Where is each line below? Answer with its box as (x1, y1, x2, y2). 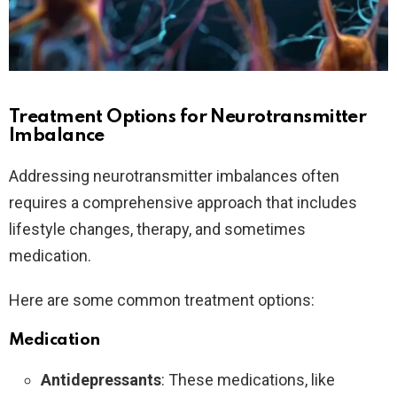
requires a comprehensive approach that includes (9, 192, 357, 212)
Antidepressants (41, 370, 161, 389)
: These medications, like (161, 370, 335, 389)
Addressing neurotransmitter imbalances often (9, 166, 339, 185)
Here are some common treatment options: (9, 290, 315, 309)
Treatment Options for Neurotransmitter (9, 107, 367, 127)
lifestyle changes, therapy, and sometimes (9, 219, 306, 238)
